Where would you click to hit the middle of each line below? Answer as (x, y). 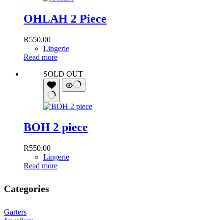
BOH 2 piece (56, 127)
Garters (15, 212)
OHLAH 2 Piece (65, 18)
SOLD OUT (63, 74)
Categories (27, 189)
